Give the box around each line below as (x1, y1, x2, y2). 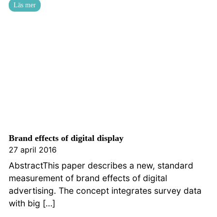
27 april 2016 (9, 144, 57, 155)
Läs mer (14, 1, 36, 9)
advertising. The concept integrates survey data (9, 185, 201, 196)
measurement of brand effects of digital (9, 172, 167, 183)
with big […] (9, 198, 55, 208)
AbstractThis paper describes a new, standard (9, 160, 193, 170)
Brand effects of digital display (9, 133, 124, 143)
